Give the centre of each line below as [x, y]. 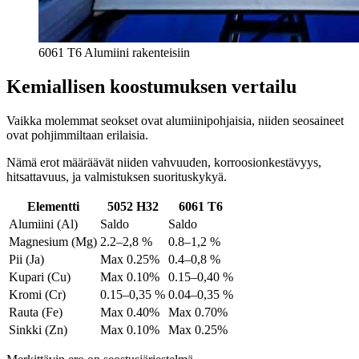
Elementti [53, 206]
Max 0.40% [130, 312]
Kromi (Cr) [37, 294]
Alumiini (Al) [43, 224]
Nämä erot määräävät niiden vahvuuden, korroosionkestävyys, [164, 162]
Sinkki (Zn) [38, 329]
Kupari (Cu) [40, 276]
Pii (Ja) [26, 259]
